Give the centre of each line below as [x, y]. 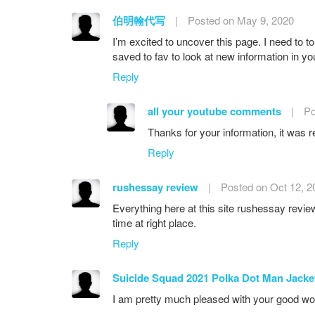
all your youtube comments [214, 111]
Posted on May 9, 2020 [241, 20]
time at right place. [154, 222]
